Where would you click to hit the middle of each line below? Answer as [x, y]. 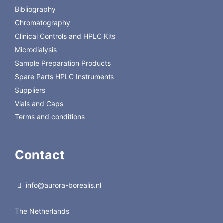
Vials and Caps [39, 104]
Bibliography [35, 9]
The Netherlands [42, 211]
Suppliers [30, 90]
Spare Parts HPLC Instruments [64, 77]
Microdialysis [36, 50]
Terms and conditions [50, 117]
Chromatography [42, 23]
